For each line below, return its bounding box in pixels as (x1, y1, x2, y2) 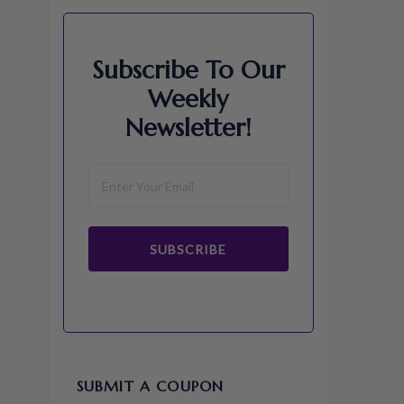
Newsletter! (124, 113, 252, 143)
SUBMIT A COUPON (76, 377, 225, 395)
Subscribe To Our (91, 55, 285, 86)
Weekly (148, 84, 229, 115)
